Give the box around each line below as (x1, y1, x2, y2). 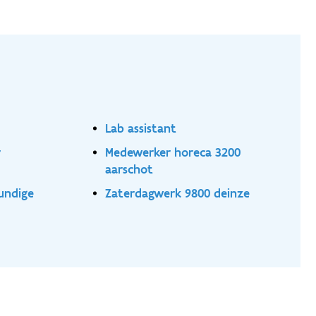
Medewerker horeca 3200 (105, 144, 241, 159)
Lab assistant (105, 120, 177, 135)
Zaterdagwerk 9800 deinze (105, 185, 250, 200)
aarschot (105, 161, 154, 176)
